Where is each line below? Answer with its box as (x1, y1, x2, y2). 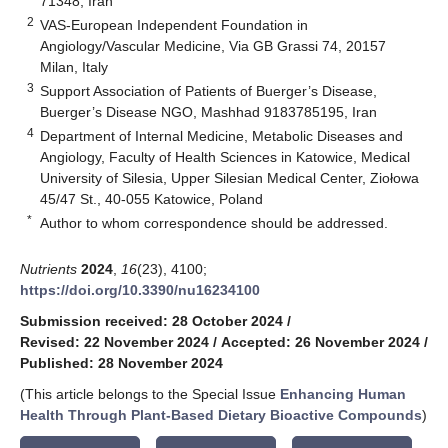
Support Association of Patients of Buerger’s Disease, (40, 82, 378, 99)
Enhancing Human (280, 385, 406, 402)
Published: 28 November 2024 (20, 354, 223, 371)
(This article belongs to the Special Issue (20, 385, 280, 402)
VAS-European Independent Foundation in (40, 16, 309, 33)
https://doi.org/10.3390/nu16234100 (20, 281, 260, 298)
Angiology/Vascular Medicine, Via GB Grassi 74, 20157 (40, 37, 387, 54)
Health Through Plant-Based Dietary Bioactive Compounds (20, 406, 422, 423)
